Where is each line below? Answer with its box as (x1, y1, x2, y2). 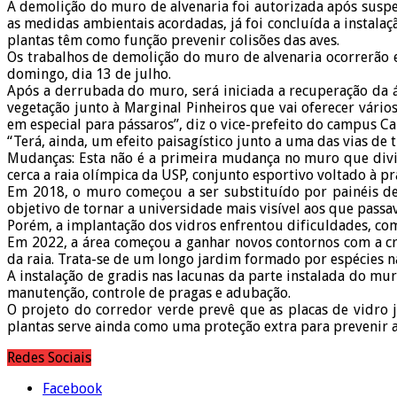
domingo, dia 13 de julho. (7, 65, 171, 82)
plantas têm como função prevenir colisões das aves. (7, 31, 339, 49)
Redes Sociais (7, 348, 91, 366)
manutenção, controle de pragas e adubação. (7, 284, 291, 301)
